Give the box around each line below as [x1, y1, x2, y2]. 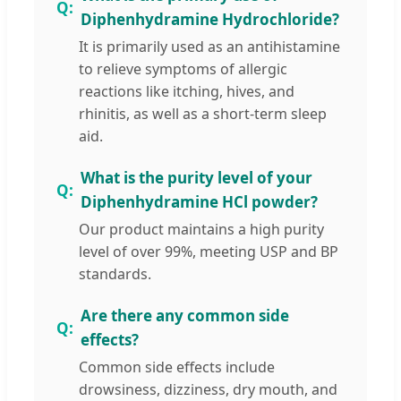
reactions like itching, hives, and [79, 81, 294, 102]
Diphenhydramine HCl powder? [81, 192, 318, 213]
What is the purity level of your [81, 167, 312, 189]
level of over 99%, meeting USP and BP [79, 242, 338, 262]
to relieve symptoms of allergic [79, 59, 287, 80]
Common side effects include [79, 357, 275, 378]
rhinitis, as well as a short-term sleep [79, 104, 327, 124]
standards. [79, 264, 151, 285]
